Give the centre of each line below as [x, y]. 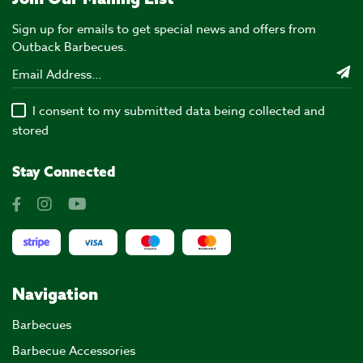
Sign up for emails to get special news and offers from [164, 29]
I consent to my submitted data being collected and [179, 111]
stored [30, 130]
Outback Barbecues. [69, 47]
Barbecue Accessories [74, 350]
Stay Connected [64, 171]
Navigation [55, 293]
